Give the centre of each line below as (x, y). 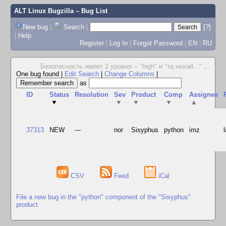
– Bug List (90, 11)
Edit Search (82, 74)
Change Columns (129, 74)
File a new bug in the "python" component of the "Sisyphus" (103, 197)
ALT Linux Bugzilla (44, 11)
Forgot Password (158, 43)
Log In (118, 43)
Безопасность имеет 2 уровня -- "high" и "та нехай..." (122, 66)
